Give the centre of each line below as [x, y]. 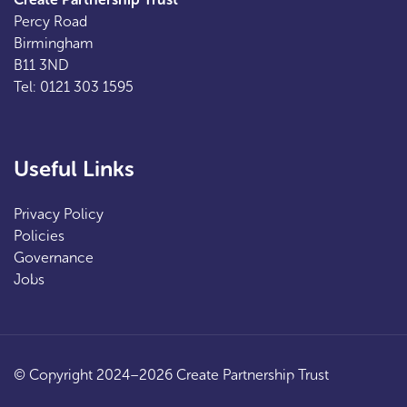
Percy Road [50, 21]
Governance [54, 257]
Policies [39, 235]
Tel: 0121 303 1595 [74, 86]
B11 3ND [41, 65]
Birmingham [54, 43]
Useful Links [74, 168]
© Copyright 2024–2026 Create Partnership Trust [171, 374]
